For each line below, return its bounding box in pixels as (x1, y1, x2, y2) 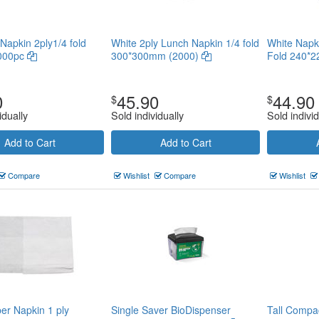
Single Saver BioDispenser (111, 303, 231, 317)
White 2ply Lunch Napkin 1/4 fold (111, 36, 259, 50)
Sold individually (111, 108, 184, 122)
